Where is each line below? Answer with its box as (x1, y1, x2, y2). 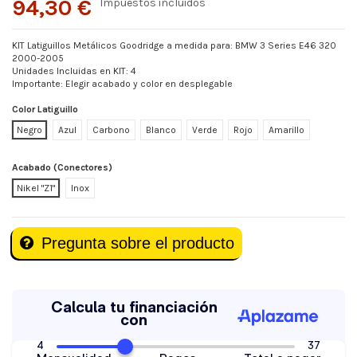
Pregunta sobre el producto (41, 234, 234, 253)
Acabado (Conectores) (12, 162, 112, 174)
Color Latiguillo (12, 103, 78, 115)
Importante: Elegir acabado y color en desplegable (12, 78, 233, 90)
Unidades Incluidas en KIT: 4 (12, 65, 136, 77)
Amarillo (269, 124, 304, 135)
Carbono (92, 124, 130, 135)
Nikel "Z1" (17, 182, 55, 194)
